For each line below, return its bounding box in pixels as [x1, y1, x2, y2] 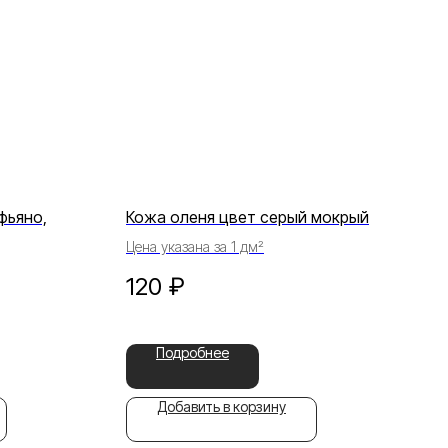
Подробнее [156, 343, 229, 361]
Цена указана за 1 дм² [126, 238, 264, 256]
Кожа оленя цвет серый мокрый [126, 207, 369, 228]
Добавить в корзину [157, 397, 286, 415]
